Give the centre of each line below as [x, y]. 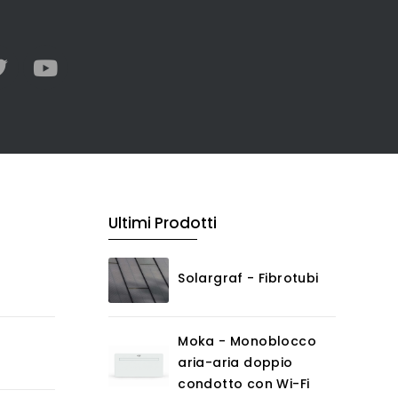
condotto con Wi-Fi [244, 384]
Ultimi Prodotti [163, 223]
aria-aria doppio [235, 363]
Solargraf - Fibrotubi [248, 278]
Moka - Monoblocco [247, 342]
